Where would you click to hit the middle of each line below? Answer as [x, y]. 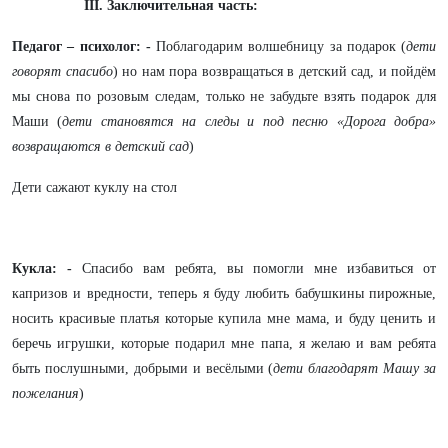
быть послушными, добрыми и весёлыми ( [143, 368]
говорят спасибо [62, 71]
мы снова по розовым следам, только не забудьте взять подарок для [224, 96]
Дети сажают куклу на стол [94, 187]
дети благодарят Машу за [354, 368]
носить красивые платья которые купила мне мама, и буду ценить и [224, 318]
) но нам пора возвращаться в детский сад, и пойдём [274, 71]
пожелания [45, 393]
